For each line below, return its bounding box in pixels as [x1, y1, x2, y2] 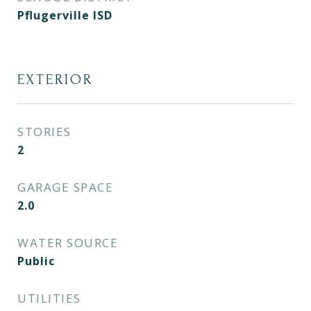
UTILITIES [17, 290, 81, 306]
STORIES [17, 124, 72, 140]
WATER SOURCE [17, 235, 118, 251]
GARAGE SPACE [17, 179, 113, 195]
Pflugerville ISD [17, 8, 112, 23]
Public [17, 253, 55, 269]
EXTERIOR [17, 72, 93, 87]
